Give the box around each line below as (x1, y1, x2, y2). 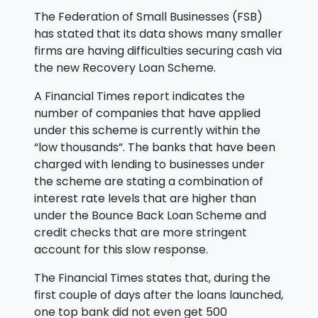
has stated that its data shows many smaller (34, 26, 283, 43)
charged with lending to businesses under (34, 156, 265, 173)
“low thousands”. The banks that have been (34, 139, 275, 156)
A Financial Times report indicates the (34, 88, 245, 105)
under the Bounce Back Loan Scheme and (34, 207, 266, 224)
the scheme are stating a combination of (34, 173, 263, 190)
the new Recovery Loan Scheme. (34, 60, 216, 77)
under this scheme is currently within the (34, 122, 261, 139)
